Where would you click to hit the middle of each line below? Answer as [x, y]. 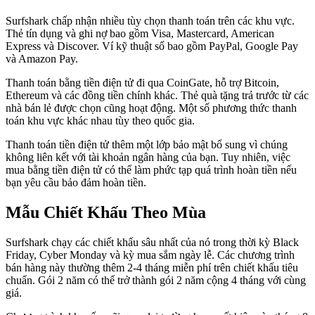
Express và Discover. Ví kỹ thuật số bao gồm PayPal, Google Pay [152, 46]
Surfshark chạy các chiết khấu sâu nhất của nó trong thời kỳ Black [152, 243]
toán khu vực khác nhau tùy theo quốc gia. [100, 121]
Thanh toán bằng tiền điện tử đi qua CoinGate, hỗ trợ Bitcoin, [142, 83]
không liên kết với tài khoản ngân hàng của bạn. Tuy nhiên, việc [148, 157]
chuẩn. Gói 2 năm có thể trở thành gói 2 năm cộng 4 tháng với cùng [156, 281]
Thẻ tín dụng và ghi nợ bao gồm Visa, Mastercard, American [140, 34]
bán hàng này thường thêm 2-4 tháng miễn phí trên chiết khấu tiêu [152, 268]
